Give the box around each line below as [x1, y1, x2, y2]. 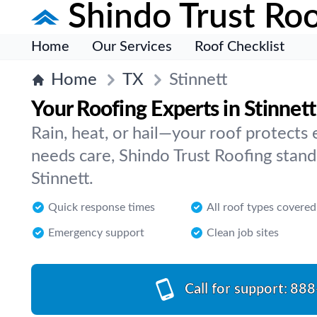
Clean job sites [207, 227, 279, 238]
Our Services [92, 40, 172, 54]
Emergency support [48, 227, 144, 238]
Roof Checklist [195, 40, 284, 54]
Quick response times [48, 202, 155, 213]
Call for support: [184, 282, 287, 296]
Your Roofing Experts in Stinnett [31, 99, 316, 120]
